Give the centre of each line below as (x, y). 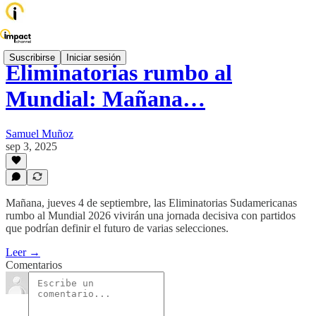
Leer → (23, 252)
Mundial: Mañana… (105, 99)
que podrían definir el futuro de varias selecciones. (117, 228)
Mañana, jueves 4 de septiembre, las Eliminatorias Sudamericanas (151, 203)
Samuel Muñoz (39, 133)
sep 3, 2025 (31, 146)
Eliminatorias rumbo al (119, 73)
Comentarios (34, 265)
